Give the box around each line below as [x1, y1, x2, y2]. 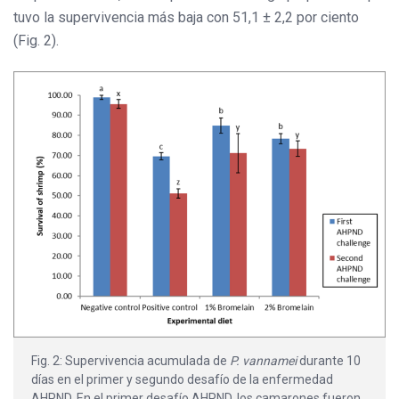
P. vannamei [230, 354, 297, 369]
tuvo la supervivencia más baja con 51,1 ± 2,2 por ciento [13, 8, 359, 26]
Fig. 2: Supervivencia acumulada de [31, 354, 230, 369]
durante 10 [297, 354, 361, 369]
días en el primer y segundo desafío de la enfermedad [31, 372, 333, 387]
